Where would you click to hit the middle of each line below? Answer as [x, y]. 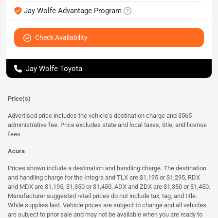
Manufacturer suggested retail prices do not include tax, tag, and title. [102, 196]
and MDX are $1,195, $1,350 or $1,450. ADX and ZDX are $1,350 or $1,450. [109, 186]
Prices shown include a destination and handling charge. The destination [107, 168]
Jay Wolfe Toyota [54, 68]
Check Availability [61, 37]
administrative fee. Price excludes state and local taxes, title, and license [107, 125]
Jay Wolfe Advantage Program [73, 10]
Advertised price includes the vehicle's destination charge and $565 [100, 115]
